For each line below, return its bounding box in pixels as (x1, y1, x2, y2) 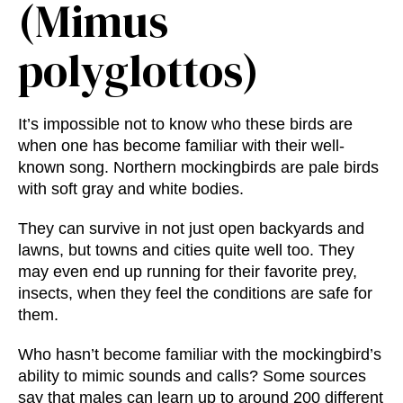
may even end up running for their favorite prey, (18, 263, 357, 282)
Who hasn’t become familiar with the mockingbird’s (18, 345, 381, 364)
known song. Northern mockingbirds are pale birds (18, 158, 379, 177)
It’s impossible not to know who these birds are (18, 115, 353, 134)
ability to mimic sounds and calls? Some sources (18, 367, 366, 386)
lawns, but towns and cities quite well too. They (18, 241, 354, 260)
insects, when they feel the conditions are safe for (18, 284, 372, 303)
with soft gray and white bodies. (18, 180, 244, 199)
